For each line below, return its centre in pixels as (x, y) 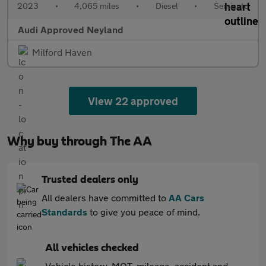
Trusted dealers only (90, 180)
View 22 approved (133, 101)
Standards (64, 212)
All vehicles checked (92, 248)
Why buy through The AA (80, 141)
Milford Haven (62, 52)
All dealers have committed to (105, 197)
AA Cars (186, 197)
